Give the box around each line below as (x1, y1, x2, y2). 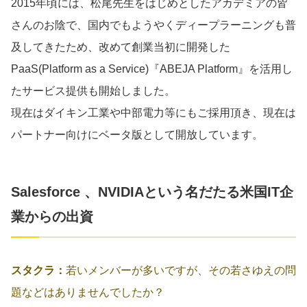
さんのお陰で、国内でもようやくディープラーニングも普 (11, 19, 296, 31)
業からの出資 (11, 208, 93, 224)
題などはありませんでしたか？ (11, 286, 164, 298)
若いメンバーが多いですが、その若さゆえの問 (66, 264, 296, 276)
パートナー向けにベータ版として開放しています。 (11, 128, 263, 140)
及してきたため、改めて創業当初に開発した (11, 40, 230, 53)
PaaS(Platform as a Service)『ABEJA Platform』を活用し (11, 62, 293, 75)
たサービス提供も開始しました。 (11, 84, 175, 97)
